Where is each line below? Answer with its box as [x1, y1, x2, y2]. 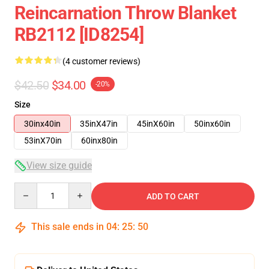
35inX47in [80, 119, 118, 128]
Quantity [14, 183, 47, 193]
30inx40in [24, 119, 61, 128]
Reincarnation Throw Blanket [14, 2, 236, 23]
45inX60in [137, 119, 175, 128]
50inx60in [194, 119, 231, 128]
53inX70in [24, 136, 62, 145]
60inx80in [81, 136, 118, 145]
